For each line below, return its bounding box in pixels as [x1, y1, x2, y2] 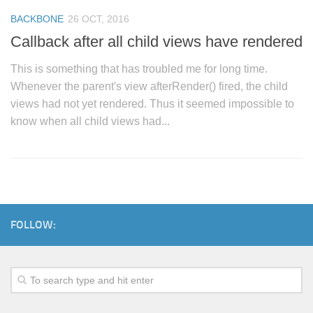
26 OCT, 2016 [68, 13, 129, 25]
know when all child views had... [10, 115, 170, 128]
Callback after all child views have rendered [10, 33, 303, 51]
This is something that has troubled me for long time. [10, 63, 268, 75]
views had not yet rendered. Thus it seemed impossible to [10, 98, 294, 110]
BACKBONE [10, 13, 64, 25]
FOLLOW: [10, 218, 56, 232]
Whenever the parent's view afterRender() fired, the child [10, 80, 288, 93]
